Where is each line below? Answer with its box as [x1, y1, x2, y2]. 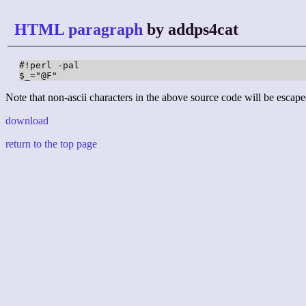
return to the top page [5, 138, 97, 150]
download [5, 115, 48, 127]
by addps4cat [143, 20, 238, 38]
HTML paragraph [14, 20, 143, 38]
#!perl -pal [19, 60, 79, 71]
